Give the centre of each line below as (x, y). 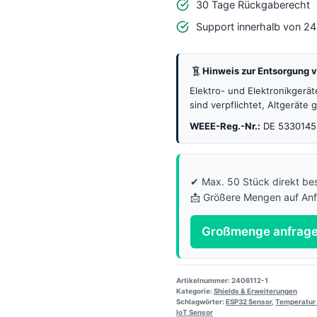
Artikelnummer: (203, 280)
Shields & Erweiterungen (255, 291)
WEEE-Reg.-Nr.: (225, 126)
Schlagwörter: (201, 301)
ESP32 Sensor (248, 301)
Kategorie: (195, 291)
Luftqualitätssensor (230, 73)
